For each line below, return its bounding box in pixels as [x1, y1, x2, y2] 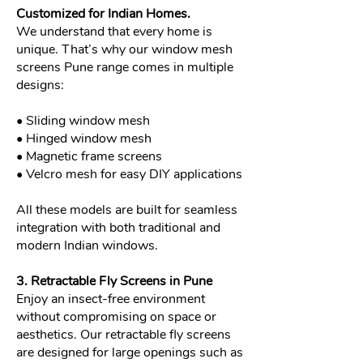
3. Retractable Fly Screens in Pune [16, 272, 212, 290]
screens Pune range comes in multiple [16, 58, 233, 76]
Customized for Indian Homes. [16, 5, 190, 23]
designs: [16, 76, 64, 94]
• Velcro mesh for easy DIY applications [16, 165, 242, 183]
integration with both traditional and [16, 219, 220, 237]
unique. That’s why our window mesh [16, 41, 233, 58]
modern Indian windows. [16, 237, 158, 254]
